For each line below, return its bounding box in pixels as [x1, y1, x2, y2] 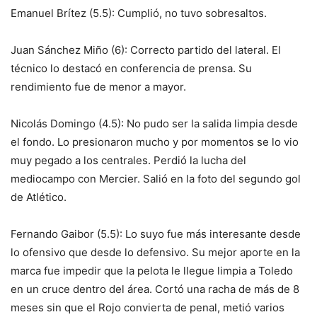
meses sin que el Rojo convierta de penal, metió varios [11, 301, 284, 314]
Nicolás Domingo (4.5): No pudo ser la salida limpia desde [11, 117, 298, 130]
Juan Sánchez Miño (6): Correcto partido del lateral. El [11, 43, 281, 57]
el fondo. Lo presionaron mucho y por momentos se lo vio [11, 135, 299, 149]
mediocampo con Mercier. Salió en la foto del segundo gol [11, 172, 301, 185]
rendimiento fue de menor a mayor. [11, 80, 186, 93]
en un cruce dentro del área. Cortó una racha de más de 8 [11, 282, 299, 296]
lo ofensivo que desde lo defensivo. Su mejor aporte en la [11, 246, 300, 259]
